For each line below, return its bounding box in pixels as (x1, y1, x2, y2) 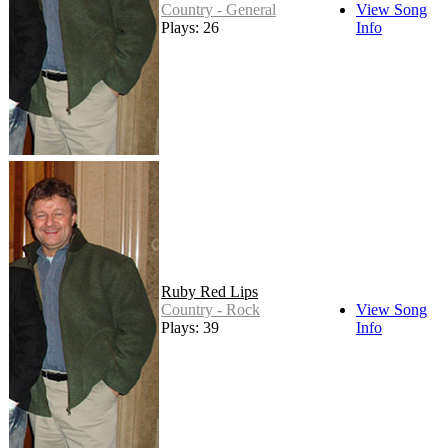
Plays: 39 (161, 319, 219, 337)
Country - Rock (161, 301, 260, 319)
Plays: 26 (161, 19, 219, 37)
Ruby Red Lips (161, 283, 258, 301)
